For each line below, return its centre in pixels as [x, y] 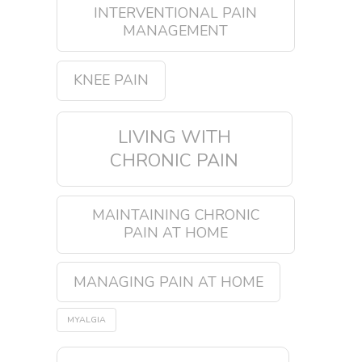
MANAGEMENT [176, 31]
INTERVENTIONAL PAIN [176, 13]
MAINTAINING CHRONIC [175, 215]
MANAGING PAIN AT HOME [168, 282]
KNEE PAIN [111, 80]
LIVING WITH [174, 137]
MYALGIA [86, 320]
